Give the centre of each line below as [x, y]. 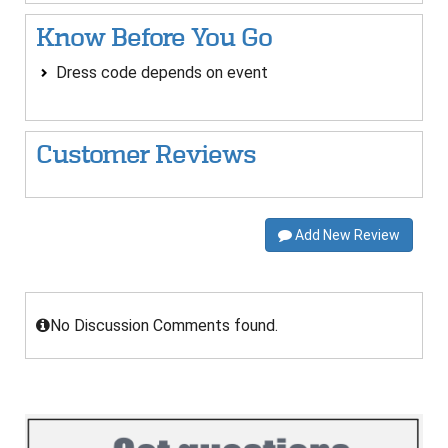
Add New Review [346, 235]
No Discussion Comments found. [164, 326]
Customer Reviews [146, 155]
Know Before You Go [154, 38]
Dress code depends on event [162, 73]
